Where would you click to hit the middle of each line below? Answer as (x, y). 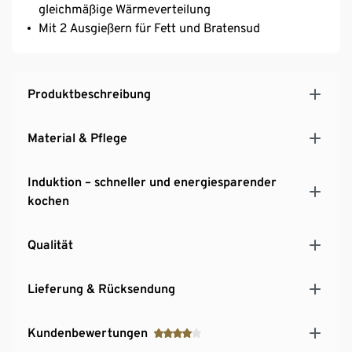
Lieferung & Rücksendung (101, 288)
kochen (48, 200)
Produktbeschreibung (89, 93)
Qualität (50, 244)
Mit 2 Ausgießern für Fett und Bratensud (149, 27)
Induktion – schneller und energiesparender (152, 181)
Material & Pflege (77, 137)
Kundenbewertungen (88, 332)
